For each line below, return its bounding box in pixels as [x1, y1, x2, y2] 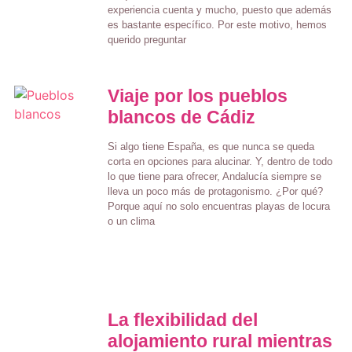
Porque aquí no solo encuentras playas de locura [107, 200, 330, 212]
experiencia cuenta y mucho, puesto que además [107, 3, 332, 16]
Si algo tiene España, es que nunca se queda [107, 140, 314, 152]
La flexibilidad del [107, 309, 258, 330]
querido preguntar [107, 33, 186, 46]
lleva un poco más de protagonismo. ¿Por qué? [107, 185, 323, 197]
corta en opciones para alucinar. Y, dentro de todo [107, 155, 332, 167]
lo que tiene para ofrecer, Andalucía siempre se [107, 170, 321, 182]
